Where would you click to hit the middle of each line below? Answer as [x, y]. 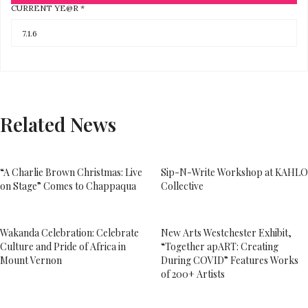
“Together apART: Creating [220, 246]
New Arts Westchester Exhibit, [226, 233]
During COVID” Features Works [230, 260]
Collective [182, 186]
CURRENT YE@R [46, 8]
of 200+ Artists [193, 274]
